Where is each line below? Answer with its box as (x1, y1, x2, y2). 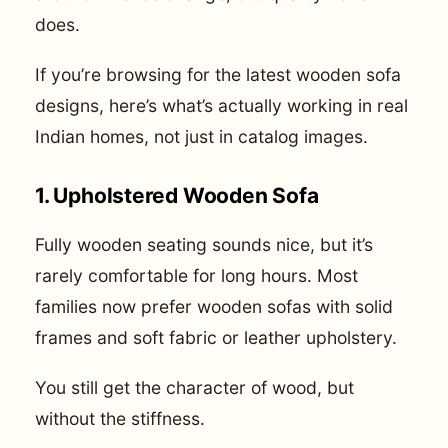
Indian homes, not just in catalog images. (35, 125, 368, 147)
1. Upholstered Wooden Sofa (35, 183, 319, 209)
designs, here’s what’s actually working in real (35, 94, 408, 116)
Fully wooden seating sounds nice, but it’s (35, 233, 373, 255)
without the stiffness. (35, 407, 205, 429)
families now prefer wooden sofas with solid (35, 295, 393, 317)
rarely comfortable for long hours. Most (35, 264, 358, 286)
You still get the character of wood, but (35, 376, 354, 398)
